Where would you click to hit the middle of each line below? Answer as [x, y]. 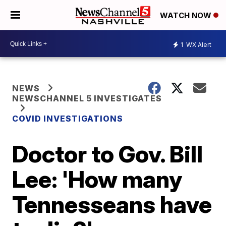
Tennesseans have [112, 204]
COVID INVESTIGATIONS [68, 119]
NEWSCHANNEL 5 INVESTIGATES [87, 98]
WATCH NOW [187, 16]
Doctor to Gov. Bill [108, 154]
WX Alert [198, 44]
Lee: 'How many [97, 179]
